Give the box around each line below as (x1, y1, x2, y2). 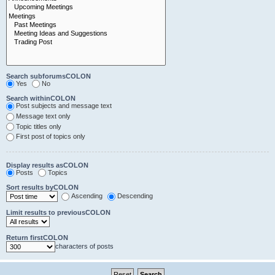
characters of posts (55, 242, 114, 250)
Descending (117, 192, 153, 200)
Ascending (71, 192, 103, 200)
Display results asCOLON (6, 161, 88, 169)
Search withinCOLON (6, 95, 76, 103)
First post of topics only (16, 133, 85, 141)
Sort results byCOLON (6, 184, 79, 192)
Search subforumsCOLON (6, 72, 91, 80)
